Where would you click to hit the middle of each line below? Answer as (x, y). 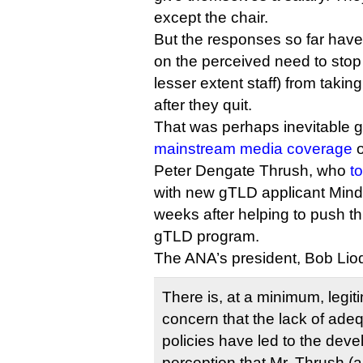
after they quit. (203, 105)
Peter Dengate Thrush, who (252, 171)
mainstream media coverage (253, 149)
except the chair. (211, 17)
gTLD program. (207, 236)
